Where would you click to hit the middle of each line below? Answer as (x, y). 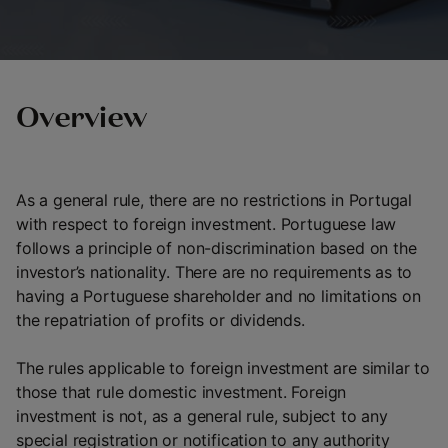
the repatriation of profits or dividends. (160, 320)
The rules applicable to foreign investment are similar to (223, 368)
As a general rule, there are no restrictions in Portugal (214, 200)
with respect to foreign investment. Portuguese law (206, 224)
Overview (81, 120)
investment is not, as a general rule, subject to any (202, 416)
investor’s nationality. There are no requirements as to (214, 272)
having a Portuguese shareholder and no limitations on (218, 296)
